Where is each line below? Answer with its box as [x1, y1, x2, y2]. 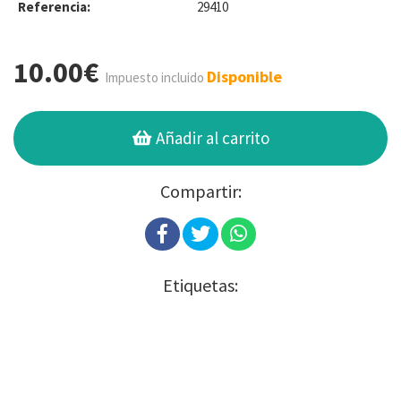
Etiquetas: [163, 273, 238, 296]
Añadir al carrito [152, 126, 270, 149]
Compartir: [159, 179, 242, 202]
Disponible [207, 65, 282, 87]
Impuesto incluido [105, 68, 204, 86]
